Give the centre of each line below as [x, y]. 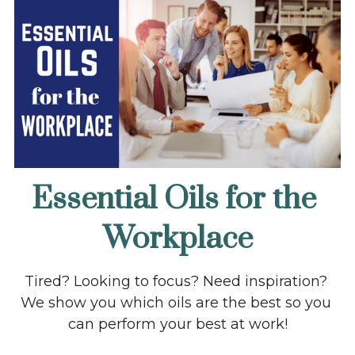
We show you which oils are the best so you [176, 303]
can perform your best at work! [177, 324]
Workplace [177, 239]
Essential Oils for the [174, 200]
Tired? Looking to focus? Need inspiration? [176, 282]
